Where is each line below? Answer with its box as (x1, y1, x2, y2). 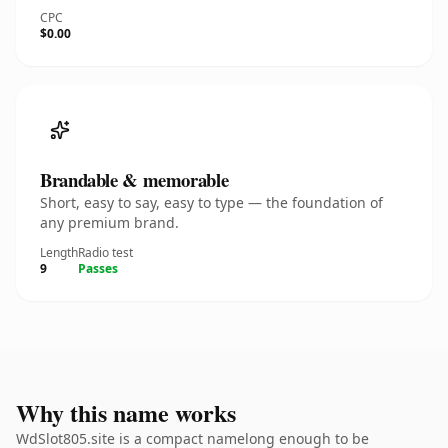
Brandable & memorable (40, 166, 229, 193)
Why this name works (16, 395, 236, 430)
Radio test (78, 244, 133, 261)
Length (40, 244, 78, 261)
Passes (78, 260, 118, 277)
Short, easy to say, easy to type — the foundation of (40, 193, 383, 212)
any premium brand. (40, 213, 179, 232)
